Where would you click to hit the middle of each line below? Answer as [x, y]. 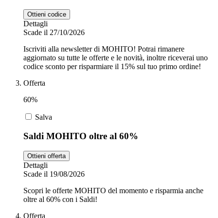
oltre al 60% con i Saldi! [60, 199]
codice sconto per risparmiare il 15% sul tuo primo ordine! [112, 67]
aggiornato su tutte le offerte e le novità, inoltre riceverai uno [116, 58]
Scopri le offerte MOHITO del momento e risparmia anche [113, 190]
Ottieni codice [47, 15]
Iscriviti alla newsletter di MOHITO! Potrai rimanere [104, 49]
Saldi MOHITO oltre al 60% [81, 136]
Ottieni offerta [46, 156]
